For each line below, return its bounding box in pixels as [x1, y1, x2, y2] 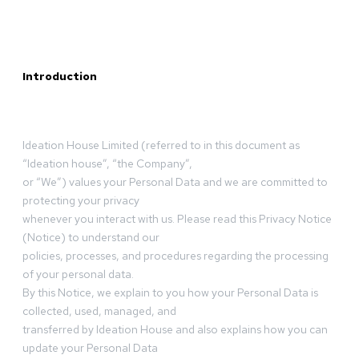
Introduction [22, 69, 97, 84]
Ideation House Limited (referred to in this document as [22, 138, 300, 153]
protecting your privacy [22, 193, 139, 208]
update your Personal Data [22, 341, 158, 356]
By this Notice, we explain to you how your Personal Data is [22, 285, 318, 301]
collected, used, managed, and [22, 304, 176, 319]
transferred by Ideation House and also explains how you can [22, 322, 328, 337]
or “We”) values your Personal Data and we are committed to [22, 175, 328, 190]
